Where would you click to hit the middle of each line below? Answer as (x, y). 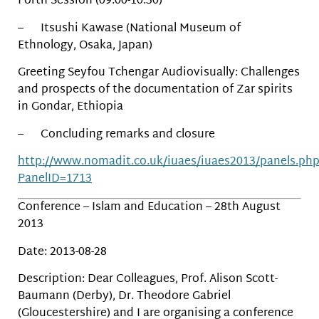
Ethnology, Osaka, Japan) (85, 46)
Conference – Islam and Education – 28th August (149, 208)
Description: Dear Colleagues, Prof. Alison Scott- (148, 280)
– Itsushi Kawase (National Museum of (129, 28)
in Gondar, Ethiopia (70, 108)
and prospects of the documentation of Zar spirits (155, 90)
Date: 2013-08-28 (62, 252)
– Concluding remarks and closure (116, 135)
